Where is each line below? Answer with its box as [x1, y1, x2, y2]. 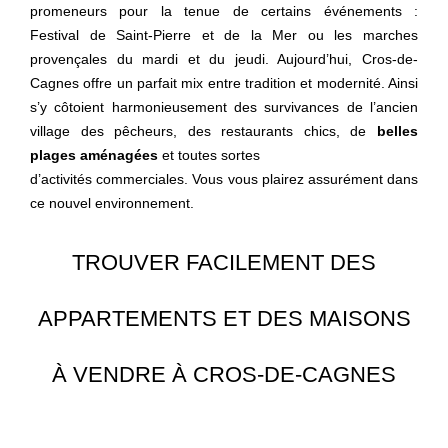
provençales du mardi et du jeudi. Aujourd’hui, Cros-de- [30, 51, 418, 67]
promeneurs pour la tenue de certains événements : [30, 3, 418, 19]
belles [377, 123, 418, 139]
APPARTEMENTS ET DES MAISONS [37, 306, 411, 331]
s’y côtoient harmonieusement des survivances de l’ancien [30, 99, 418, 115]
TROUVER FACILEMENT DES [72, 250, 376, 275]
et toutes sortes [158, 147, 260, 163]
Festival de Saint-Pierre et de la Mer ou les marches [30, 27, 418, 43]
